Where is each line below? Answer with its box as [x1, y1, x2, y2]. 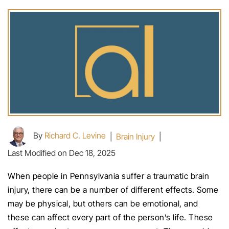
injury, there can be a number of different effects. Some [8, 184, 218, 195]
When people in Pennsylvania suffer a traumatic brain [8, 170, 209, 181]
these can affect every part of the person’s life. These [8, 212, 213, 222]
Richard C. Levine [44, 130, 106, 141]
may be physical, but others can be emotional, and [8, 198, 198, 209]
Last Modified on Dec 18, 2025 [8, 147, 116, 158]
